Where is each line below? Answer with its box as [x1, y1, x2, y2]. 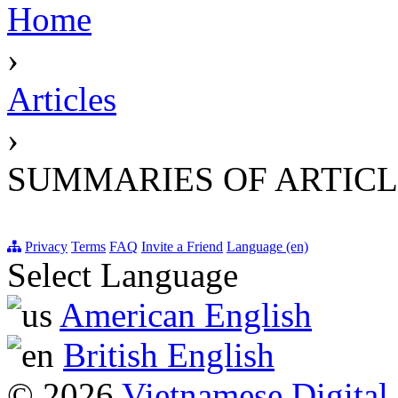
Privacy [25, 239, 68, 255]
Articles [7, 80, 116, 119]
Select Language [7, 256, 238, 295]
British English [63, 336, 275, 375]
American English [60, 296, 312, 335]
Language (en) [227, 239, 308, 255]
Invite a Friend [141, 239, 223, 255]
